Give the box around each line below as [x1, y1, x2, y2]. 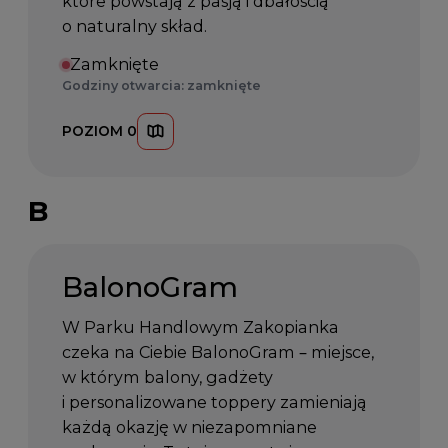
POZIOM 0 [62, 123, 138, 140]
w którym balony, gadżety [62, 367, 274, 388]
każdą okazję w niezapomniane [62, 417, 318, 438]
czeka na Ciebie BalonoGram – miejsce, [62, 342, 375, 363]
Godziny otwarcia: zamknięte [62, 78, 262, 94]
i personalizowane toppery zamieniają [62, 392, 368, 413]
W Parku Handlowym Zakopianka [62, 317, 340, 338]
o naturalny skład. [62, 15, 208, 36]
